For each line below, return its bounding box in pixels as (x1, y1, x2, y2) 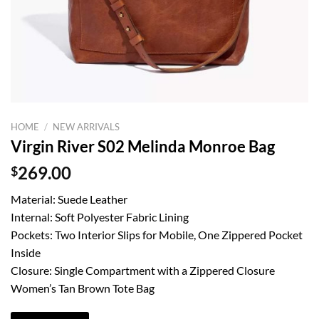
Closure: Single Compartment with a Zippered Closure (11, 263, 275, 278)
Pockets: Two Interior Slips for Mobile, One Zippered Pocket (11, 228, 303, 242)
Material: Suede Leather (11, 192, 127, 206)
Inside (11, 246, 41, 260)
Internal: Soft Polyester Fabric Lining (11, 210, 189, 224)
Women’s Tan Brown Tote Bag (11, 281, 155, 296)
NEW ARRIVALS (53, 120, 120, 132)
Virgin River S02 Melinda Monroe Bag (11, 137, 275, 157)
